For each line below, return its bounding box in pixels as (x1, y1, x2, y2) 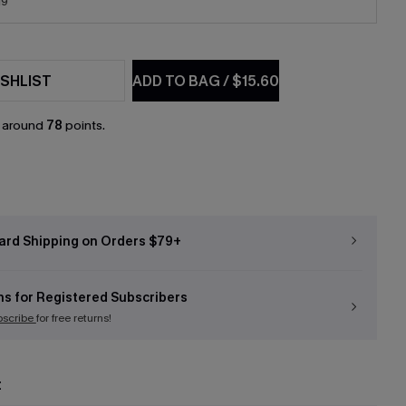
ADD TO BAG (132, 71, 224, 91)
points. (62, 117, 105, 134)
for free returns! (35, 311, 111, 325)
